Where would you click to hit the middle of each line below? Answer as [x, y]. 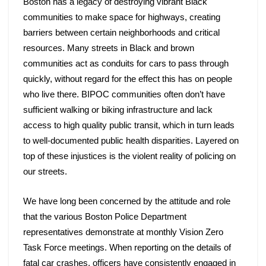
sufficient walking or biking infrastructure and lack [118, 110]
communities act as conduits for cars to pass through [126, 64]
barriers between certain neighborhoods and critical [121, 33]
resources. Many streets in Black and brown [109, 48]
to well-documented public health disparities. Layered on [131, 141]
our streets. [46, 172]
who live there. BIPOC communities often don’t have [124, 94]
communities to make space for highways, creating [122, 17]
